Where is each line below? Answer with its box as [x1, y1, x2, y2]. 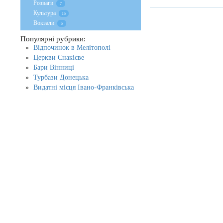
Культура [33, 9, 57, 16]
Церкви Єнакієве [33, 54, 84, 61]
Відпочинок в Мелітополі [33, 44, 111, 51]
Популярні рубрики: [20, 35, 86, 43]
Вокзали [33, 19, 54, 26]
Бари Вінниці [33, 64, 74, 71]
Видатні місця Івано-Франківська [33, 84, 134, 91]
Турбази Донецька [33, 74, 89, 81]
